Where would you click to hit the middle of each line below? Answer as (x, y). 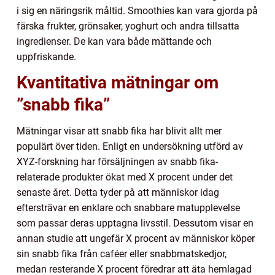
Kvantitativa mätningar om (118, 83)
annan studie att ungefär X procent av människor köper (136, 239)
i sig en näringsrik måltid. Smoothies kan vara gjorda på (137, 11)
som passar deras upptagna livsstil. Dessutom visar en (135, 223)
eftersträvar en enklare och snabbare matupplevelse (128, 208)
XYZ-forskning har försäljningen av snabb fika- (117, 162)
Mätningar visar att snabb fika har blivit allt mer (119, 131)
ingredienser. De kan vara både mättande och (114, 42)
